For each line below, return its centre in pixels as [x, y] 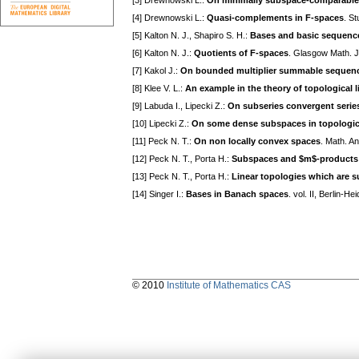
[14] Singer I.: [159, 194]
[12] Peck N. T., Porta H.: [182, 159]
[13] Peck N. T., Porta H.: [182, 177]
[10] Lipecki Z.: [162, 124]
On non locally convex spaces [257, 141]
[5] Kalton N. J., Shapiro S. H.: [191, 36]
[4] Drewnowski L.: [169, 18]
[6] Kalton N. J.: [163, 53]
